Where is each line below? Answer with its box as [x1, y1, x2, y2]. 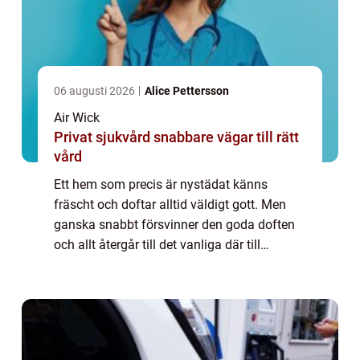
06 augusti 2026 [54, 84, 137, 97]
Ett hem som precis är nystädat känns [54, 176, 268, 192]
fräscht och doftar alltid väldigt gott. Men [54, 196, 286, 212]
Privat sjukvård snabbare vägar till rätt [54, 128, 153, 145]
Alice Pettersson [145, 84, 229, 97]
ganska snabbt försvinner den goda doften [54, 216, 295, 232]
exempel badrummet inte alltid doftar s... [54, 256, 283, 272]
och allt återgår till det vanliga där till [54, 236, 260, 252]
